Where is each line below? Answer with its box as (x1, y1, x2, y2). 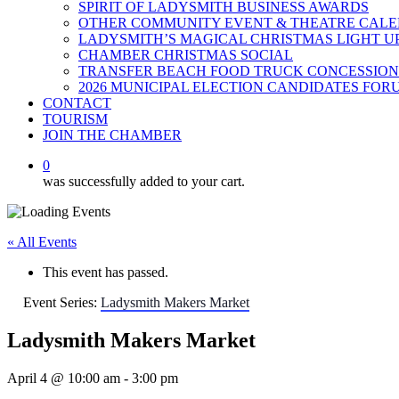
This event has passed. (43, 265, 168, 280)
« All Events (7, 234, 77, 249)
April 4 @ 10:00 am (7, 370, 120, 386)
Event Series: (23, 295, 101, 310)
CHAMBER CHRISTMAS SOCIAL (78, 47, 293, 62)
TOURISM (43, 111, 108, 126)
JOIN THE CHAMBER (43, 127, 182, 142)
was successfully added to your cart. (43, 174, 245, 189)
